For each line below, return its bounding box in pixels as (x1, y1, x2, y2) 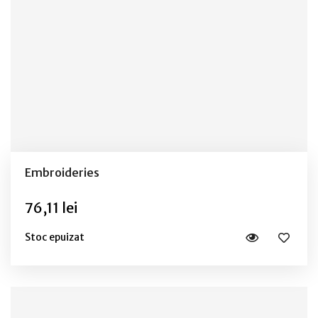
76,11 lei (25, 198, 77, 216)
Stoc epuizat (25, 231, 84, 244)
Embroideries (25, 165, 99, 180)
